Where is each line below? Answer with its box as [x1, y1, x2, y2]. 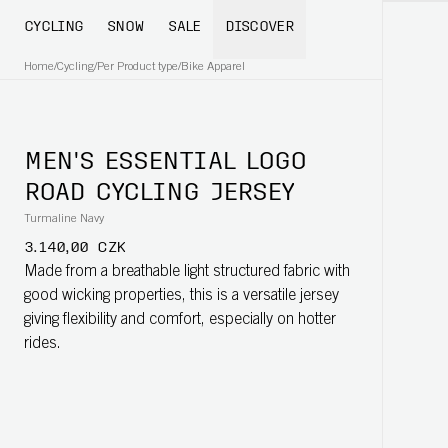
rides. [24, 336, 61, 352]
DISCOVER [224, 20, 294, 35]
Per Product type [97, 61, 178, 73]
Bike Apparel [181, 61, 245, 73]
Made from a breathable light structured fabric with [24, 264, 350, 280]
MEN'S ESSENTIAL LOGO [24, 151, 306, 175]
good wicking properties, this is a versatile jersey [24, 288, 339, 304]
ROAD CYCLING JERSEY [24, 182, 294, 206]
